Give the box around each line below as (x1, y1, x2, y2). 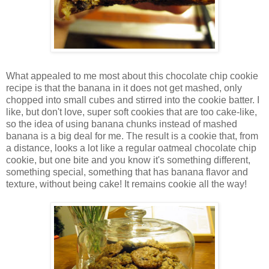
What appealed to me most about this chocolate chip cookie (6, 70, 258, 81)
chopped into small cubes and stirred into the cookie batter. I (6, 94, 259, 105)
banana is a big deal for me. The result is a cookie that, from (6, 130, 258, 141)
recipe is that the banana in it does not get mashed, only (6, 82, 242, 93)
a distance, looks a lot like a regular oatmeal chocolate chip (6, 142, 256, 153)
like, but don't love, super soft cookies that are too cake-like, (6, 106, 257, 117)
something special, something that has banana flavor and (6, 166, 248, 177)
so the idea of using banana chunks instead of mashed (6, 118, 237, 129)
